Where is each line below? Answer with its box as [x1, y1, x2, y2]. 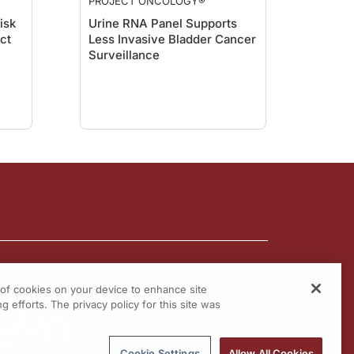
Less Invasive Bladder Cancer [88, 32, 256, 47]
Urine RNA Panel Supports [88, 16, 237, 31]
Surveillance [88, 47, 160, 62]
